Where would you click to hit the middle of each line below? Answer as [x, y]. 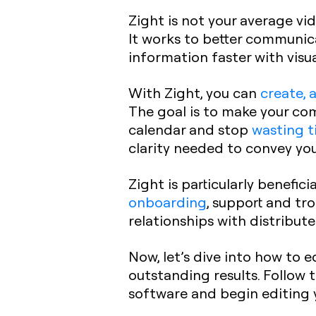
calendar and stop [190, 129]
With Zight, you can [194, 92]
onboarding [168, 202]
